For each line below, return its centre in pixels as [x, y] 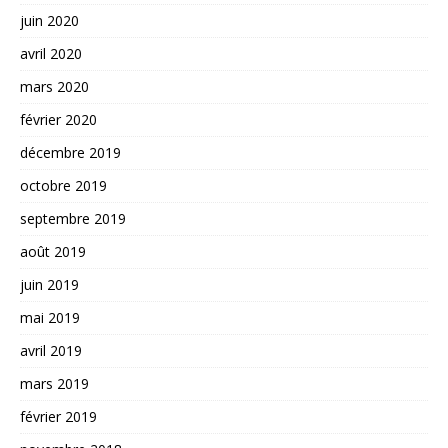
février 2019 [58, 417]
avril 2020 [51, 54]
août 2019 [53, 252]
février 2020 [58, 120]
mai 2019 [50, 318]
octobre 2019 [63, 186]
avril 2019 [51, 351]
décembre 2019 [70, 153]
